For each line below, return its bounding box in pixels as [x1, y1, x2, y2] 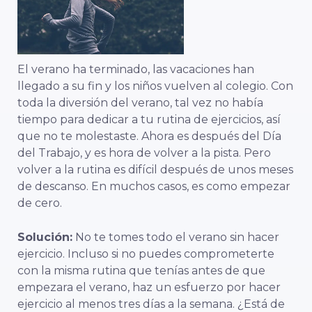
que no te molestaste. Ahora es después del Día [17, 130, 281, 143]
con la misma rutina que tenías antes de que [17, 264, 265, 278]
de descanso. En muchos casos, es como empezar [17, 180, 290, 194]
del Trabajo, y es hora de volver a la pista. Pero [17, 146, 271, 160]
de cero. [17, 196, 62, 210]
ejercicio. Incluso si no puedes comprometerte [17, 247, 274, 261]
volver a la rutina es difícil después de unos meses [17, 163, 293, 177]
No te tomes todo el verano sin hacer [72, 231, 279, 244]
